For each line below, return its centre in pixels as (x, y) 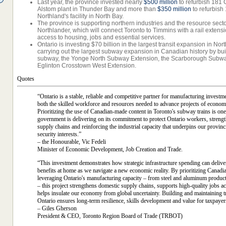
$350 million (174, 9)
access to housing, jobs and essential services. (101, 37)
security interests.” (59, 134)
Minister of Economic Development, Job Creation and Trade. (110, 149)
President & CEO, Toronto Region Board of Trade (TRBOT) (110, 216)
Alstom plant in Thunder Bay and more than (97, 9)
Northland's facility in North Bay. (80, 16)
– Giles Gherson (57, 208)
